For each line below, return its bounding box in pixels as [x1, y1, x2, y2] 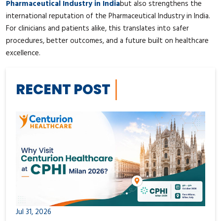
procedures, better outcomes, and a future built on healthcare [6, 35, 209, 47]
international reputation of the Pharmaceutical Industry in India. [6, 10, 210, 22]
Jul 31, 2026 [16, 206, 51, 218]
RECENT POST [16, 79, 110, 99]
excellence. [6, 47, 40, 59]
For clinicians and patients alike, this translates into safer [6, 22, 189, 35]
